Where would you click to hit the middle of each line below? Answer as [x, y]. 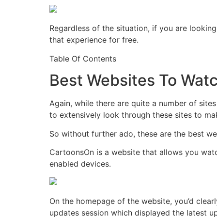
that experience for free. [94, 40]
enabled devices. [80, 163]
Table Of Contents [83, 58]
